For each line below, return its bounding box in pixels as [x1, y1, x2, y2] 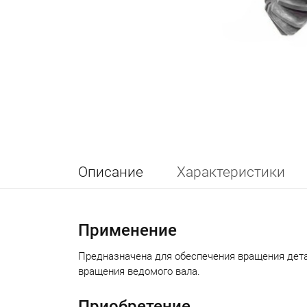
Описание [78, 164, 143, 180]
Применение [78, 221, 177, 240]
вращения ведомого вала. [78, 265, 200, 278]
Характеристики [177, 164, 285, 180]
